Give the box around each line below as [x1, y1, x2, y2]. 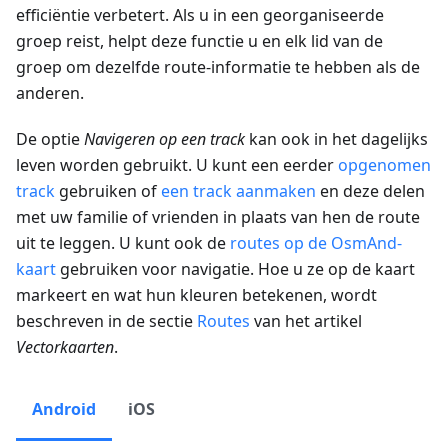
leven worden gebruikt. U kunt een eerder [16, 154, 338, 177]
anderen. [16, 82, 84, 105]
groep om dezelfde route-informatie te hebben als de [16, 56, 420, 79]
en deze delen [316, 180, 425, 203]
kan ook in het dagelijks [245, 128, 428, 151]
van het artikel [250, 310, 362, 333]
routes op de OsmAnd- [230, 232, 402, 255]
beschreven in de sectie [16, 310, 197, 333]
